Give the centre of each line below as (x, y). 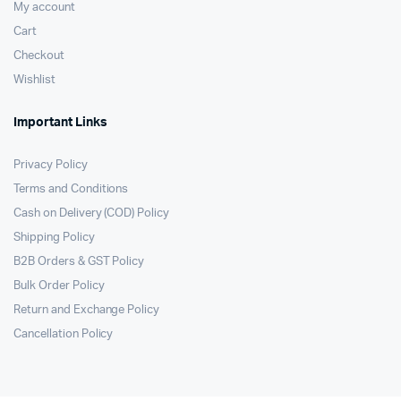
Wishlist (34, 80)
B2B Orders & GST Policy (79, 262)
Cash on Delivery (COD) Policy (92, 213)
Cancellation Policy (64, 334)
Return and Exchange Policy (87, 310)
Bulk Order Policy (59, 286)
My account (44, 8)
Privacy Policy (51, 165)
